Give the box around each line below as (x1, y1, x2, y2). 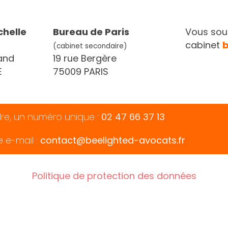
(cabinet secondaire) (52, 41, 127, 51)
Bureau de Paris (52, 25, 129, 38)
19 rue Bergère (52, 51, 117, 65)
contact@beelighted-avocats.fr (40, 134, 186, 147)
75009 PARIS (52, 65, 108, 78)
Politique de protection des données (32, 169, 196, 182)
